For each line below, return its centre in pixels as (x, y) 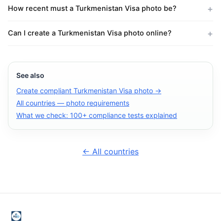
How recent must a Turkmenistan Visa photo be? (92, 8)
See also (30, 75)
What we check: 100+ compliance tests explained (97, 115)
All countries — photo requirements (73, 103)
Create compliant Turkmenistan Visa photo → (89, 91)
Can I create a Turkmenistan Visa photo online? (90, 33)
